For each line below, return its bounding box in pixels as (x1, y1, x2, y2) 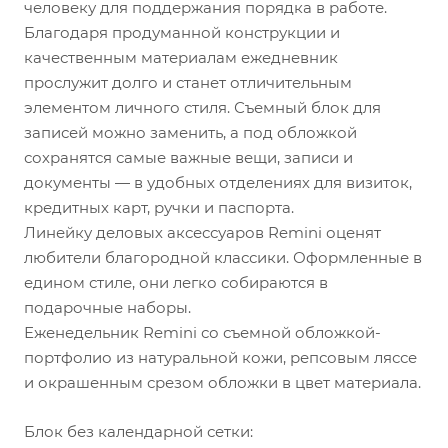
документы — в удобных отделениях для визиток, (24, 173, 412, 192)
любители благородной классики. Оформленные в (24, 248, 422, 267)
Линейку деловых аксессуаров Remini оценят (24, 223, 381, 242)
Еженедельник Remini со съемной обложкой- (24, 323, 381, 342)
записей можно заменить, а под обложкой (24, 123, 357, 142)
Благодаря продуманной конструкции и (24, 23, 340, 42)
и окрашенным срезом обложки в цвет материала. (24, 373, 421, 392)
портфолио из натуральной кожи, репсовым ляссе (24, 348, 417, 367)
